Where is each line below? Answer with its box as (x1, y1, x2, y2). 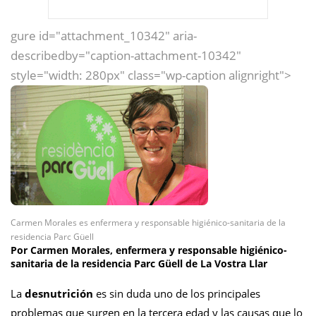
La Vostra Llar (200, 257, 267, 270)
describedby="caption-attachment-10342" (11, 47, 241, 63)
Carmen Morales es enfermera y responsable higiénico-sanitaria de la (11, 217, 286, 229)
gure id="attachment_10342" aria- (11, 28, 197, 44)
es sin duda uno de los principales (93, 286, 260, 300)
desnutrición (25, 286, 93, 300)
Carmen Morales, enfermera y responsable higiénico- (30, 243, 287, 257)
